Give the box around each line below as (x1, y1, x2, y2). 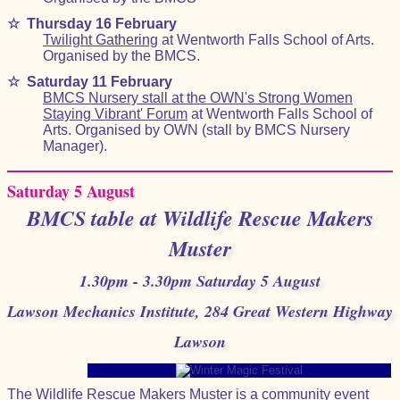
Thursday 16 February (27, 16, 177, 31)
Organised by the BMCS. (43, 48, 200, 63)
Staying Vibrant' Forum (43, 106, 187, 121)
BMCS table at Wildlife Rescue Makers (27, 203, 373, 233)
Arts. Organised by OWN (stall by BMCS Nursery (43, 122, 350, 137)
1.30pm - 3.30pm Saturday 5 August (79, 270, 321, 292)
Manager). (43, 138, 107, 154)
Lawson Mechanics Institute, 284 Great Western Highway (7, 300, 393, 322)
